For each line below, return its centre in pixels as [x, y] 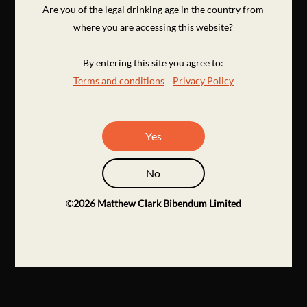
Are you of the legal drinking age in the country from [153, 9]
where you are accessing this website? [153, 27]
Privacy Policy [203, 80]
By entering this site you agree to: [153, 62]
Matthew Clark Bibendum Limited [169, 203]
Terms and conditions [119, 80]
